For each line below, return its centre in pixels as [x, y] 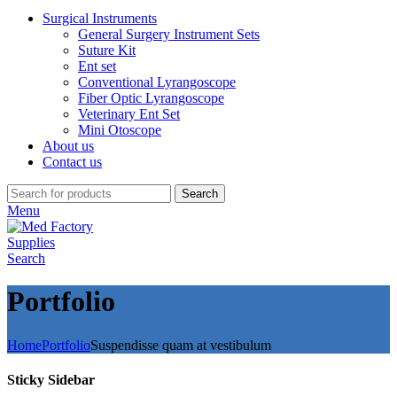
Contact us [72, 161]
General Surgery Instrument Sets [169, 34]
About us [68, 145]
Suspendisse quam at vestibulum [181, 345]
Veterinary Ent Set [129, 113]
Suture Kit [107, 50]
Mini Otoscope [120, 129]
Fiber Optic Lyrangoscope [151, 97]
